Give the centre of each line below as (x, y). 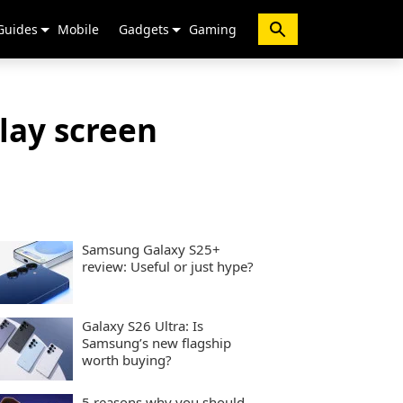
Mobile (78, 29)
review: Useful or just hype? (168, 266)
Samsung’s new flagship (157, 343)
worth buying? (127, 360)
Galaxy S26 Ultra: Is (143, 326)
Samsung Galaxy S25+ (151, 249)
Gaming (213, 29)
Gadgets (144, 29)
